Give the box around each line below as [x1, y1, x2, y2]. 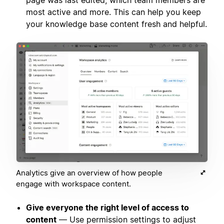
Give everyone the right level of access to [26, 202, 189, 213]
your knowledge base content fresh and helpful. [26, 19, 207, 29]
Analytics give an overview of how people [16, 168, 162, 178]
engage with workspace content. [16, 179, 131, 189]
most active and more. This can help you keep [26, 7, 201, 17]
